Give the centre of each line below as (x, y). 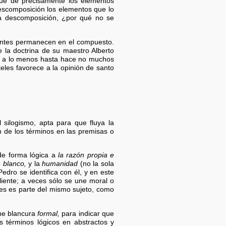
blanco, (14, 164)
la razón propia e (86, 155)
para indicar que (87, 213)
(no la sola (96, 164)
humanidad (60, 164)
